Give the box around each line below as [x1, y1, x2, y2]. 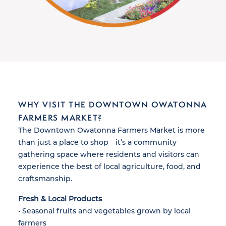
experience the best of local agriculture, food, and [18, 161, 201, 172]
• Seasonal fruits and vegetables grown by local [18, 206, 191, 216]
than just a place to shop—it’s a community [18, 137, 177, 147]
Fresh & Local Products [18, 194, 102, 204]
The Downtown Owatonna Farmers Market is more [18, 125, 205, 135]
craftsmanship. [18, 174, 72, 184]
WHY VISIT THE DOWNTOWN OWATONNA [18, 99, 207, 110]
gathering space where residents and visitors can [18, 149, 199, 159]
